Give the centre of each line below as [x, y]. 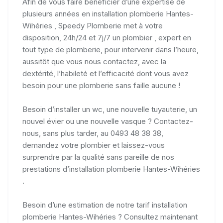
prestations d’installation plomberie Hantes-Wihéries [111, 169]
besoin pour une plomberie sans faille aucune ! [101, 85]
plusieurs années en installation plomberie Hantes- [108, 13]
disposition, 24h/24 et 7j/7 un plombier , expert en [107, 37]
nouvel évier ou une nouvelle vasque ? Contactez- [108, 121]
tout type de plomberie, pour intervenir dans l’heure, [111, 49]
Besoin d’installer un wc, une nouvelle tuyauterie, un [110, 109]
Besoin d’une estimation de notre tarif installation [105, 205]
